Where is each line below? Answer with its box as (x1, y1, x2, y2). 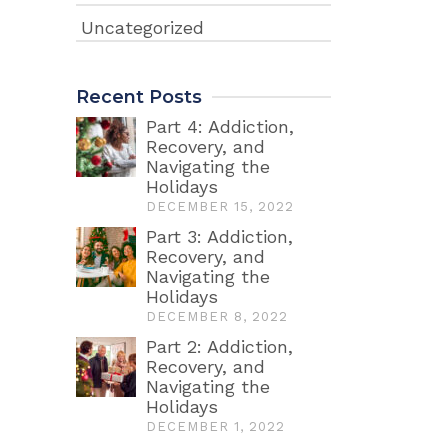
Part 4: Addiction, (146, 116, 294, 137)
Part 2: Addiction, (146, 336, 293, 357)
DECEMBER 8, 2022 (146, 309, 288, 324)
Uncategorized (81, 17, 204, 38)
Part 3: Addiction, (146, 226, 293, 247)
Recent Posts (76, 86, 202, 108)
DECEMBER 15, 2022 (146, 199, 294, 214)
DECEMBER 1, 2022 (146, 419, 285, 434)
